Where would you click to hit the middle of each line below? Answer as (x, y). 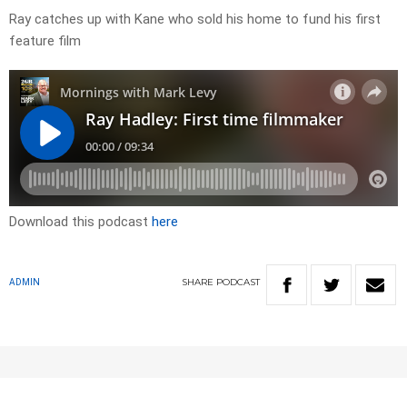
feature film (45, 41)
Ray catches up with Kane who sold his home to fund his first (195, 20)
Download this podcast (80, 222)
